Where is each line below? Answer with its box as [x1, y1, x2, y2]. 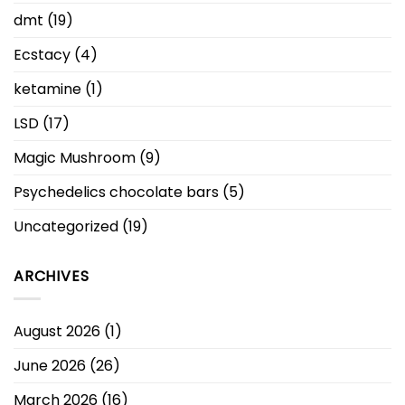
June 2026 [14, 355, 86, 377]
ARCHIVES [14, 266, 89, 287]
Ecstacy [14, 44, 71, 66]
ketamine [14, 79, 81, 100]
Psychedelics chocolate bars [14, 182, 219, 203]
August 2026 [14, 321, 100, 343]
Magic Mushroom [14, 147, 136, 169]
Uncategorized [14, 216, 118, 238]
